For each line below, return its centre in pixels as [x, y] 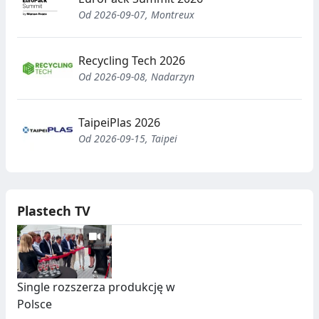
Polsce [35, 304]
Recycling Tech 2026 [132, 61]
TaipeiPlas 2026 [119, 123]
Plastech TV [54, 210]
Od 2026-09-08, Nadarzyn [136, 77]
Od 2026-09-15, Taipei [128, 139]
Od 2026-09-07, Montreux [136, 15]
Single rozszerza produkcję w [96, 287]
